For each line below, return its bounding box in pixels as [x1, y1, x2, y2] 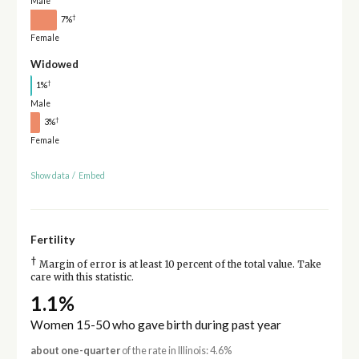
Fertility [30, 232, 75, 247]
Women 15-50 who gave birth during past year [30, 317, 281, 333]
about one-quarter [30, 345, 120, 357]
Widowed [30, 57, 79, 71]
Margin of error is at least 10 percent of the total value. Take [36, 259, 321, 271]
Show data [30, 171, 70, 181]
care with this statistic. [30, 272, 134, 284]
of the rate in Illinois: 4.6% [119, 345, 232, 357]
